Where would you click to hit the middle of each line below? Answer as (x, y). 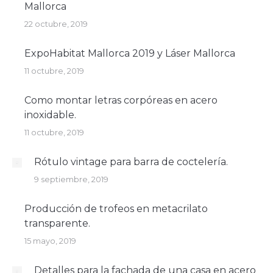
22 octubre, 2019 (56, 23)
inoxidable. (50, 115)
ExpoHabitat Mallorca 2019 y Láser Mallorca (130, 53)
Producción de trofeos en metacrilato (116, 208)
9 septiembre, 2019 (71, 179)
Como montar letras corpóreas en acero (121, 100)
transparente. (57, 223)
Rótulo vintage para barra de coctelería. (131, 161)
